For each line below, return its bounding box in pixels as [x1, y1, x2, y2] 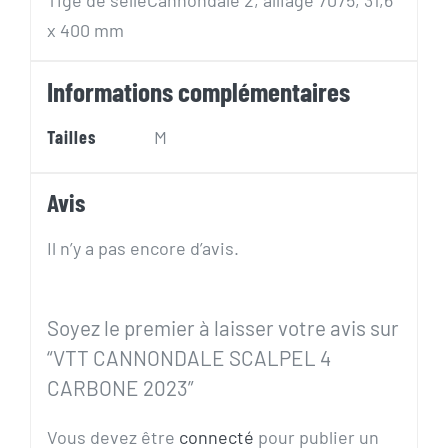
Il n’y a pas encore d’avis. [46, 236, 239, 259]
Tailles [46, 125, 96, 148]
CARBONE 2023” [46, 374, 194, 400]
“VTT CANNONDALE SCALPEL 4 [46, 344, 331, 370]
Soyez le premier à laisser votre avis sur [46, 314, 399, 340]
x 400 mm [46, 18, 124, 41]
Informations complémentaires [46, 74, 350, 107]
